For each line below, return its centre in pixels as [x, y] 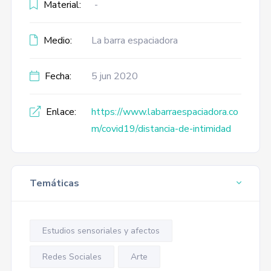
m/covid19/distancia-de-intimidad [161, 129]
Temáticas [54, 183]
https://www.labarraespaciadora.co [165, 112]
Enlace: [60, 112]
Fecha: [57, 76]
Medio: [56, 41]
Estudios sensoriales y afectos [101, 231]
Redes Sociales [72, 257]
